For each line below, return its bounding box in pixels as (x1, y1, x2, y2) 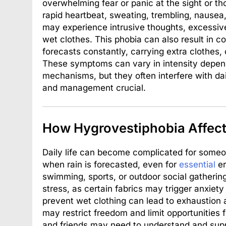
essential (179, 159, 215, 169)
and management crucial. (42, 82, 146, 93)
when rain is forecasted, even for (42, 159, 179, 169)
